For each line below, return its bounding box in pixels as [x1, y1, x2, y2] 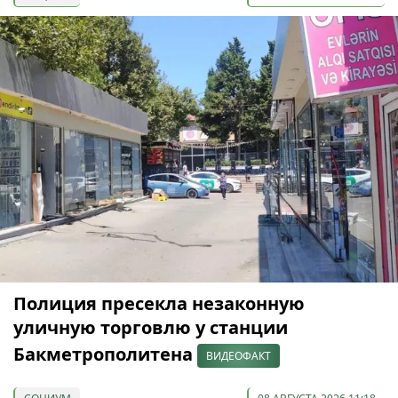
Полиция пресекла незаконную [13, 291, 305, 316]
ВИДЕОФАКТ [206, 348, 271, 364]
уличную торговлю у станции [13, 315, 288, 340]
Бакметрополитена [13, 342, 197, 367]
